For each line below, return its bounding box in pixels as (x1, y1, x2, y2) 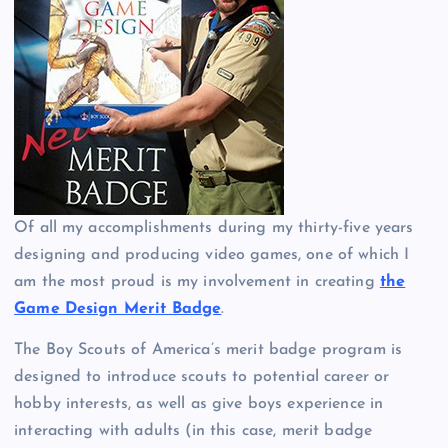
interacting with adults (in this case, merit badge (14, 422, 373, 439)
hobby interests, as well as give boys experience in (14, 395, 384, 412)
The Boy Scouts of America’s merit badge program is (14, 341, 403, 358)
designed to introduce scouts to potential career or (14, 368, 390, 385)
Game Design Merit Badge (14, 300, 222, 317)
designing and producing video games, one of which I (14, 246, 410, 263)
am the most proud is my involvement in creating (14, 273, 380, 290)
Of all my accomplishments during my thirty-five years (14, 219, 414, 236)
